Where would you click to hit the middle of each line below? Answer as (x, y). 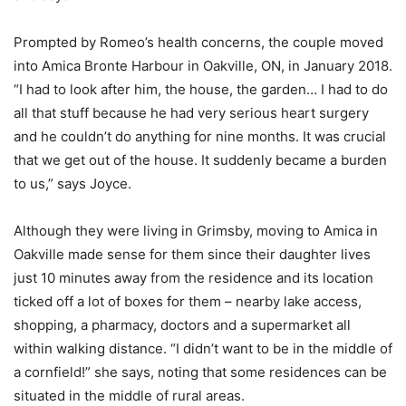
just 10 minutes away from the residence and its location (193, 278)
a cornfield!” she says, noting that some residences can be (200, 372)
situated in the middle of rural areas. (129, 396)
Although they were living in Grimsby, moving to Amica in (196, 231)
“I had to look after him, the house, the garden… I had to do (201, 89)
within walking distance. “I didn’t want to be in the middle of (203, 348)
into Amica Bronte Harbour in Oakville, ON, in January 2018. (203, 66)
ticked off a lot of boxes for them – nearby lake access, (188, 301)
